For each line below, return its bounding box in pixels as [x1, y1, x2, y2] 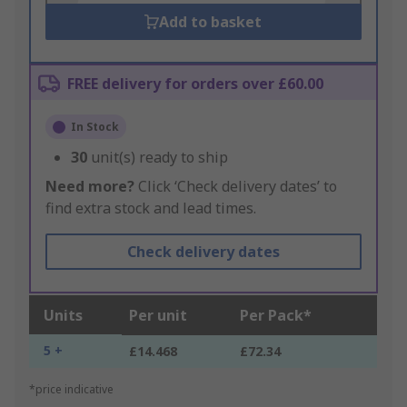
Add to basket [159, 12, 263, 33]
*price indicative [29, 382, 114, 398]
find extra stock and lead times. [45, 198, 256, 219]
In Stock [71, 119, 119, 135]
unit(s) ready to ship [91, 147, 228, 168]
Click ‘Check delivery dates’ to [134, 176, 337, 197]
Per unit [129, 305, 187, 326]
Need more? [45, 176, 134, 197]
